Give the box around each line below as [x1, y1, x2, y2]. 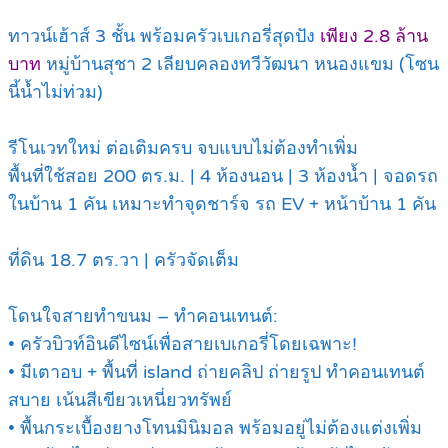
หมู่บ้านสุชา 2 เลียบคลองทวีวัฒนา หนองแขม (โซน [46, 53, 439, 76]
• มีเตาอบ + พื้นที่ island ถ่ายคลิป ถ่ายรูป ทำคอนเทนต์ [8, 361, 425, 384]
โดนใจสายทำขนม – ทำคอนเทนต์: [8, 305, 278, 328]
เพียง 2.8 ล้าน [315, 25, 428, 48]
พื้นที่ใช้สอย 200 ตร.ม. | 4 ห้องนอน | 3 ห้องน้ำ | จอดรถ [8, 165, 438, 188]
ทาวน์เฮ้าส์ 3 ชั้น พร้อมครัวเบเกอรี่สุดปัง [8, 25, 315, 48]
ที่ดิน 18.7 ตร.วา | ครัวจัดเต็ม [8, 249, 239, 272]
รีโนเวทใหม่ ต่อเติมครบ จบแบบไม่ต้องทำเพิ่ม [8, 137, 358, 160]
